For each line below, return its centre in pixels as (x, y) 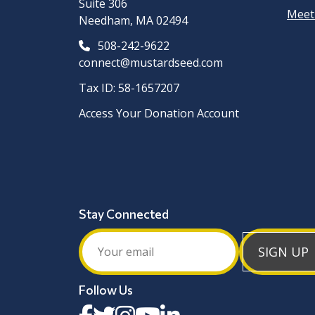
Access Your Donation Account (159, 114)
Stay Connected (124, 213)
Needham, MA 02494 (134, 21)
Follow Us (106, 290)
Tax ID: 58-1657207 (129, 88)
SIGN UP (283, 251)
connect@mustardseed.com (151, 63)
